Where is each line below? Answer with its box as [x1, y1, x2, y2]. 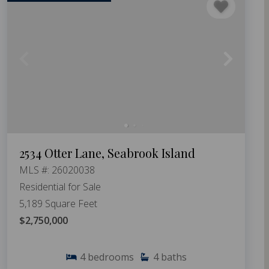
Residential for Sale [19, 180, 101, 194]
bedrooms [88, 250, 134, 264]
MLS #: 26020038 [19, 163, 95, 177]
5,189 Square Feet [19, 197, 97, 211]
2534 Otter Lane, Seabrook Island [19, 145, 195, 162]
